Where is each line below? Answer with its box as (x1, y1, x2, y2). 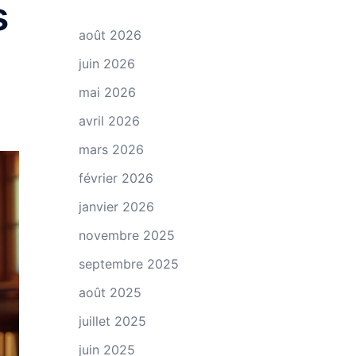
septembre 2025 (78, 256, 179, 272)
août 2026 (78, 27, 141, 43)
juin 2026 (78, 56, 135, 72)
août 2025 (78, 284, 141, 300)
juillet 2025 (78, 313, 146, 329)
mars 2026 (78, 141, 144, 157)
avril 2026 (78, 113, 140, 129)
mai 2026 (78, 84, 136, 100)
